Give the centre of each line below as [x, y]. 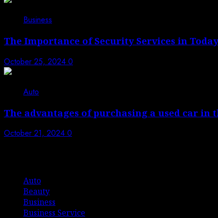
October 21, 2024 [36, 133]
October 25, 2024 [36, 61]
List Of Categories [54, 157]
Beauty [36, 191]
